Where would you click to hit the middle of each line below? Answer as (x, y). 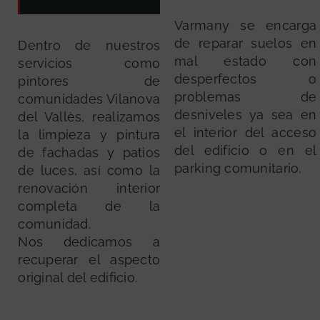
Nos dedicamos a (89, 242)
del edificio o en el (246, 151)
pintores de (89, 81)
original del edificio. (78, 278)
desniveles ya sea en (246, 115)
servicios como (89, 64)
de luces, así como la (89, 171)
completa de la (89, 206)
